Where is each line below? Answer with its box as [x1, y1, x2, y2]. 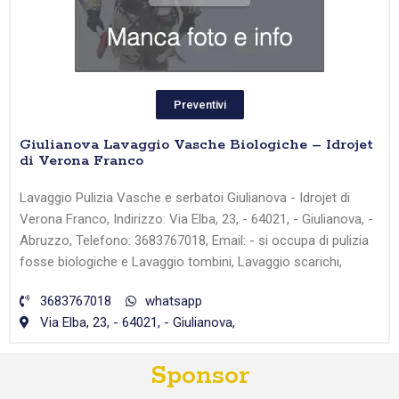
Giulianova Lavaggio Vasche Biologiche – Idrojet [20, 135, 373, 155]
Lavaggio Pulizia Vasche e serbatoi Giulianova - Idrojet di [20, 190, 350, 207]
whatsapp [145, 293, 202, 310]
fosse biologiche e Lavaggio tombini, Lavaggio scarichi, [20, 254, 342, 271]
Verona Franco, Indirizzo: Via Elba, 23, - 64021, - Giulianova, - [20, 211, 373, 228]
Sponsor [150, 360, 249, 393]
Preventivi [173, 98, 226, 112]
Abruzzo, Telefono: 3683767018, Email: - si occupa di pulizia [20, 232, 369, 249]
